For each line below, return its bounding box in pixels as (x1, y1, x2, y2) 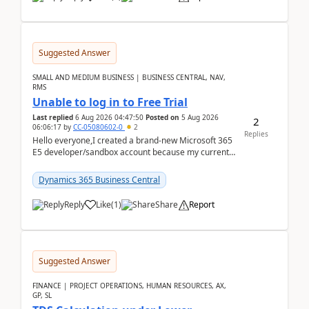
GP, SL (32, 290, 52, 300)
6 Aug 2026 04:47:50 (75, 112, 143, 122)
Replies (243, 128, 268, 139)
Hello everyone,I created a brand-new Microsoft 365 (32, 134, 232, 146)
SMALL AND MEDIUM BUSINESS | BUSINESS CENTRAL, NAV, (32, 72, 226, 82)
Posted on (146, 112, 179, 122)
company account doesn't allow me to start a (32, 158, 203, 170)
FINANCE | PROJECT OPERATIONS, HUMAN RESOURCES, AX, (32, 281, 226, 290)
